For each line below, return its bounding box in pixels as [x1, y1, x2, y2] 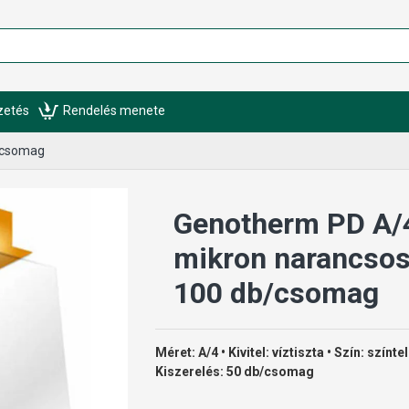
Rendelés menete [63, 102, 165, 118]
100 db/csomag [173, 276, 379, 310]
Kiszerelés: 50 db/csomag [154, 364, 314, 379]
